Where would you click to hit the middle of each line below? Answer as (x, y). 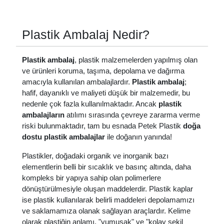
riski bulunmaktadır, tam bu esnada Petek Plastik (102, 126)
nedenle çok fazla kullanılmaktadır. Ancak (90, 104)
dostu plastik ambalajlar (63, 137)
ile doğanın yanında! (138, 137)
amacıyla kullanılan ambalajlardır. (76, 82)
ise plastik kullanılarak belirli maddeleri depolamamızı (108, 200)
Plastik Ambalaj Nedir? (86, 34)
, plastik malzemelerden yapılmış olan (136, 60)
